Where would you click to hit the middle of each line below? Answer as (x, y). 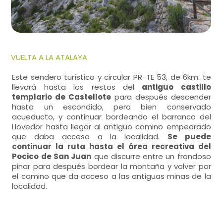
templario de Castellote (62, 97)
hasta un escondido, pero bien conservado (111, 107)
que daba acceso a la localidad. (90, 137)
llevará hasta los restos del (77, 87)
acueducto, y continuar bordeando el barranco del (111, 117)
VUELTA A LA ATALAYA (49, 57)
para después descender (161, 97)
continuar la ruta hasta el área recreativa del (111, 146)
